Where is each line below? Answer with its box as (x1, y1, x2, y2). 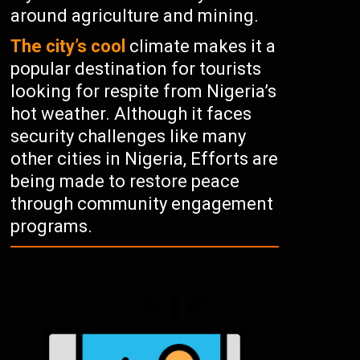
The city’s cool (10, 36, 126, 56)
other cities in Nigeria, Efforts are (10, 149, 279, 169)
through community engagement (10, 194, 274, 214)
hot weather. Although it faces (10, 104, 252, 124)
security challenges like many (10, 126, 247, 146)
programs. (10, 216, 93, 236)
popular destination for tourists (10, 59, 262, 79)
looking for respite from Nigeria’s (10, 81, 277, 101)
